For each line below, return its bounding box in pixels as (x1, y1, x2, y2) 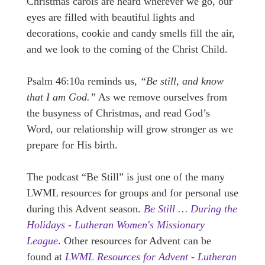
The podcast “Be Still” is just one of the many (27, 171, 225, 183)
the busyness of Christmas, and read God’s (27, 107, 210, 119)
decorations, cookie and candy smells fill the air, (27, 27, 235, 39)
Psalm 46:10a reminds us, (27, 75, 140, 87)
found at (27, 251, 65, 263)
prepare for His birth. (27, 139, 118, 151)
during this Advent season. (27, 203, 144, 215)
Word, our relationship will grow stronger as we (27, 123, 233, 135)
